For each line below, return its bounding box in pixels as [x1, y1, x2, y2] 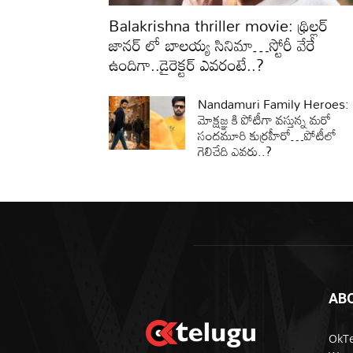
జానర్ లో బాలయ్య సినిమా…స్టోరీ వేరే [109, 28, 315, 61]
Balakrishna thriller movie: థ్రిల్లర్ [109, 9, 328, 41]
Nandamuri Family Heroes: [198, 91, 350, 117]
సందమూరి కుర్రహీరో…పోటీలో [198, 122, 337, 148]
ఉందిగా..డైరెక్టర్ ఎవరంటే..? [109, 48, 264, 80]
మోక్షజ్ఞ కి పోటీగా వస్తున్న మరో [198, 106, 332, 132]
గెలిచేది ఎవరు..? [198, 138, 273, 164]
